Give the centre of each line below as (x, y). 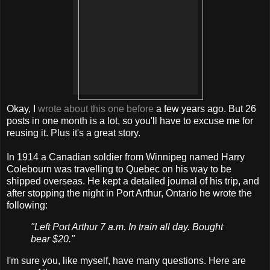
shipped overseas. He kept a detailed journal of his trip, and (133, 181)
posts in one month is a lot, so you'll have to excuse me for (130, 121)
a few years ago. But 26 (205, 109)
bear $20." (53, 239)
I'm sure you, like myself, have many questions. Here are (126, 261)
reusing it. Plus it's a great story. (74, 133)
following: (27, 206)
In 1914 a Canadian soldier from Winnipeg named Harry (126, 157)
